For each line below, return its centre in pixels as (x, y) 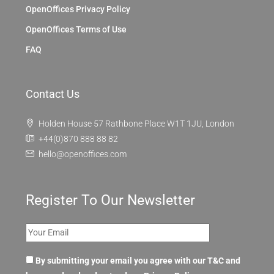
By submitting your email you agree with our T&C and (138, 260)
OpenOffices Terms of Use (76, 29)
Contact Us (53, 94)
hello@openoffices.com (83, 154)
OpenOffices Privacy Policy (78, 9)
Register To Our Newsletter (110, 200)
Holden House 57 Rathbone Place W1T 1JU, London (136, 123)
